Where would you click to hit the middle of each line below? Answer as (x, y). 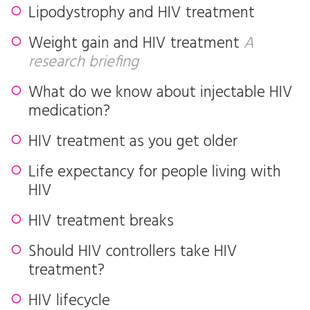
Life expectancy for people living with (155, 173)
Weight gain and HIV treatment (136, 44)
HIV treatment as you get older (133, 142)
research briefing (83, 63)
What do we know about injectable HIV (161, 93)
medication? (69, 112)
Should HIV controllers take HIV (133, 252)
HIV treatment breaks (101, 222)
